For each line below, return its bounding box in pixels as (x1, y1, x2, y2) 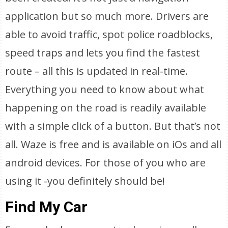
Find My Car (5, 198, 88, 216)
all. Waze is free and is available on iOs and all (5, 137, 222, 151)
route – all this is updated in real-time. (5, 64, 188, 78)
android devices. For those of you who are (5, 156, 206, 169)
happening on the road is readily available (5, 101, 207, 115)
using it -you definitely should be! (5, 174, 165, 188)
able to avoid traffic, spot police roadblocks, (5, 27, 213, 41)
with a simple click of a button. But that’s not (5, 119, 221, 133)
